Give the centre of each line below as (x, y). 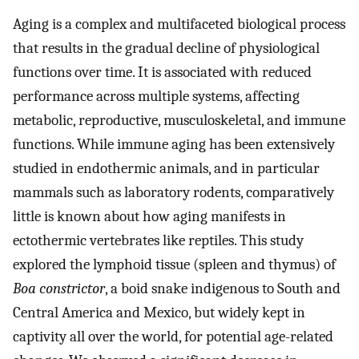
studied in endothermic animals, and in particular (166, 169)
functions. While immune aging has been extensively (174, 145)
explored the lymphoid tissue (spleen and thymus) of (174, 265)
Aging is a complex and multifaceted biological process (179, 24)
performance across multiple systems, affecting (156, 97)
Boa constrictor (59, 289)
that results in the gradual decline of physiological (166, 48)
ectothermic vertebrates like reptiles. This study (158, 241)
